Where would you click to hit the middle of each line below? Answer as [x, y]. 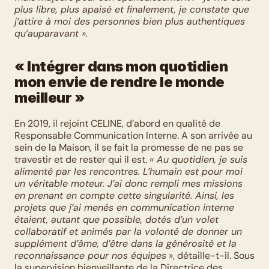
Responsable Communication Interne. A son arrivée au [133, 135]
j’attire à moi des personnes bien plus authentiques [130, 21]
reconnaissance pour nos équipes [90, 255]
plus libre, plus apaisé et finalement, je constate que [132, 9]
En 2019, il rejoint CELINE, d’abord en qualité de [117, 123]
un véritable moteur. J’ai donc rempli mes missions [128, 183]
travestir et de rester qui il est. [82, 159]
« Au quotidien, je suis [198, 159]
